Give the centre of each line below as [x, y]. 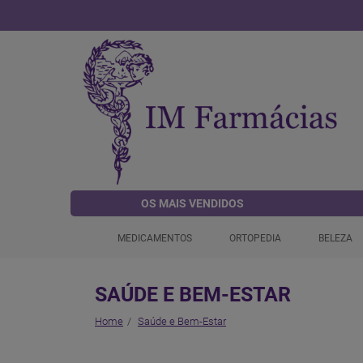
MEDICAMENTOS [155, 238]
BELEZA [335, 238]
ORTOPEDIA [255, 238]
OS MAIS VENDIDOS [193, 203]
